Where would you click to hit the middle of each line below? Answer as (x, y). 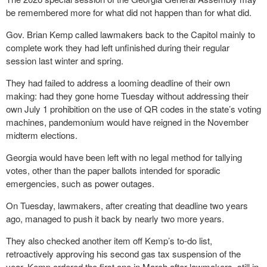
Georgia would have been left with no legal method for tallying (124, 157)
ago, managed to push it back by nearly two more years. (115, 218)
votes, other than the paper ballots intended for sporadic (113, 170)
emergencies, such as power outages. (80, 183)
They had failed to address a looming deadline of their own (118, 83)
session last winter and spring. (65, 60)
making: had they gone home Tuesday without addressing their (127, 96)
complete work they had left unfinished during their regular (118, 47)
